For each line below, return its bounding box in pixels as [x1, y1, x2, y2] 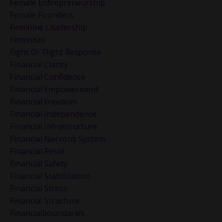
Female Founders [10, 9, 73, 21]
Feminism [10, 34, 45, 46]
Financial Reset [10, 146, 65, 157]
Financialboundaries [10, 208, 85, 219]
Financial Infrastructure [10, 121, 97, 132]
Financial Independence [10, 109, 97, 120]
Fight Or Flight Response [10, 47, 102, 58]
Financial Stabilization [10, 170, 90, 182]
